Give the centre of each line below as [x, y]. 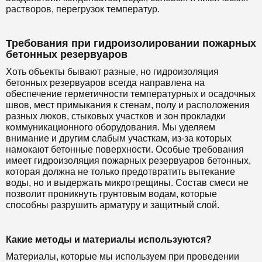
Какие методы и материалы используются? [109, 239]
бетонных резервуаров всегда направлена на [105, 83]
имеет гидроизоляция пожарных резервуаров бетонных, [128, 161]
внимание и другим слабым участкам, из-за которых [119, 138]
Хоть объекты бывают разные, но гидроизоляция [112, 72]
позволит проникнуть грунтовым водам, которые [111, 194]
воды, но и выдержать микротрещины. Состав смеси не [127, 183]
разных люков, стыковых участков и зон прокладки [116, 116]
